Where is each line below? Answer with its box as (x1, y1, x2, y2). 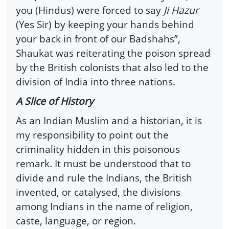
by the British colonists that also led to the (16, 60, 209, 75)
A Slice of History (16, 94, 94, 108)
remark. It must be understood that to (16, 156, 191, 170)
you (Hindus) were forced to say (16, 3, 164, 17)
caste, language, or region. (16, 213, 136, 227)
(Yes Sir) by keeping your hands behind (16, 17, 194, 32)
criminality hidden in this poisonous (16, 142, 180, 156)
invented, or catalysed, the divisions (16, 185, 180, 199)
